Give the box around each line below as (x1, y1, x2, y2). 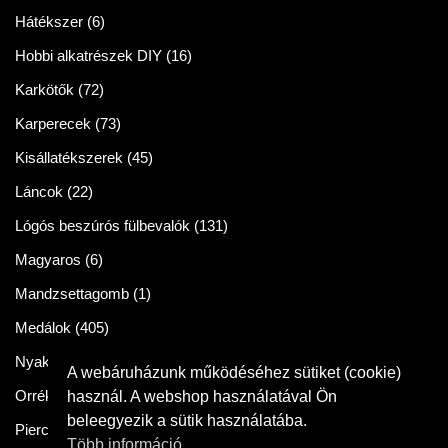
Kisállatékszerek (15, 149, 123, 167)
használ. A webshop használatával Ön (67, 387, 338, 405)
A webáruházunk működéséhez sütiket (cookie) (67, 363, 402, 381)
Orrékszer (15, 387, 82, 405)
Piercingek (15, 421, 84, 439)
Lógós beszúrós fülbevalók (15, 217, 190, 235)
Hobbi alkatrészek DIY (15, 47, 162, 65)
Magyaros (15, 251, 81, 269)
